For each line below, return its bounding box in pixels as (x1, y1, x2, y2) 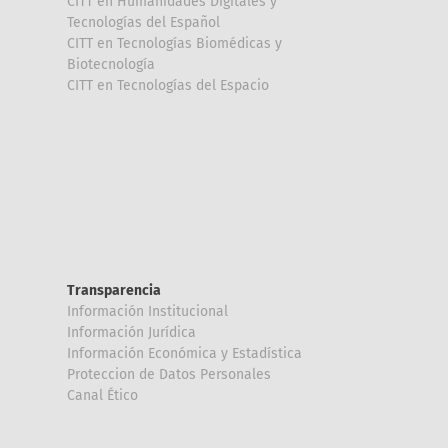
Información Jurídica (67, 323, 196, 341)
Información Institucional (67, 302, 228, 320)
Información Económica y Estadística (67, 344, 302, 362)
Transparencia (67, 281, 161, 299)
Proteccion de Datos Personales (67, 365, 271, 383)
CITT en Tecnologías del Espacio (67, 76, 269, 94)
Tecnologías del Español (67, 13, 220, 31)
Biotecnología (67, 55, 155, 73)
